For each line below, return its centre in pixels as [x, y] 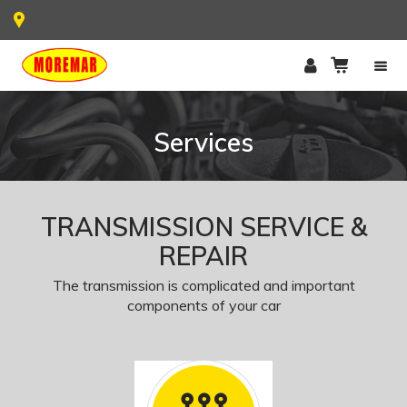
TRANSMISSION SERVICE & [203, 227]
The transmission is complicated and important [203, 286]
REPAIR [203, 256]
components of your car [203, 306]
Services [203, 143]
